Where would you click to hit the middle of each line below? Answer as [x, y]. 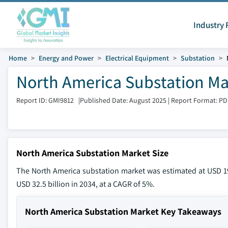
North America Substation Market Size [92, 153]
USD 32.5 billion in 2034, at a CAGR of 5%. [85, 184]
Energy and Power [66, 58]
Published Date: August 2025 [123, 100]
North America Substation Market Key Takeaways [123, 211]
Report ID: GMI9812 [45, 100]
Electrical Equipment [137, 58]
